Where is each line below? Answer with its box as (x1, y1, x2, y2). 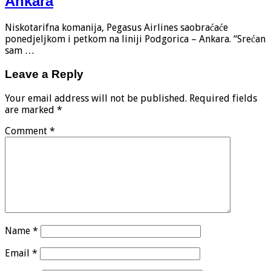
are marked (5, 103, 57, 116)
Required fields (189, 92, 257, 104)
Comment (5, 125, 50, 137)
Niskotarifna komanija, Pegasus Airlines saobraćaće (5, 22, 228, 34)
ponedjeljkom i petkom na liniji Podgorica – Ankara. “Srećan (5, 33, 266, 45)
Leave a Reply (5, 67, 83, 80)
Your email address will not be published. (5, 92, 187, 104)
